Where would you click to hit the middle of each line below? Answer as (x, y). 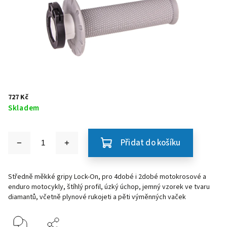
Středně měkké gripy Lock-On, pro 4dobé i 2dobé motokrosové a (107, 177)
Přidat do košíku (151, 143)
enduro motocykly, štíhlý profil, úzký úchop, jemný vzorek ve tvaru (109, 187)
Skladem (24, 108)
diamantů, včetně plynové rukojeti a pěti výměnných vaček (97, 197)
